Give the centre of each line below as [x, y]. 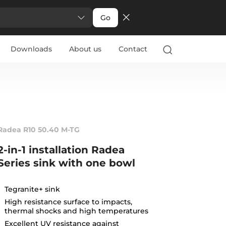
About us [85, 49]
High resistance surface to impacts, [68, 202]
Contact [133, 49]
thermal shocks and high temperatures [76, 211]
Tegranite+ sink [32, 189]
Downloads [31, 49]
